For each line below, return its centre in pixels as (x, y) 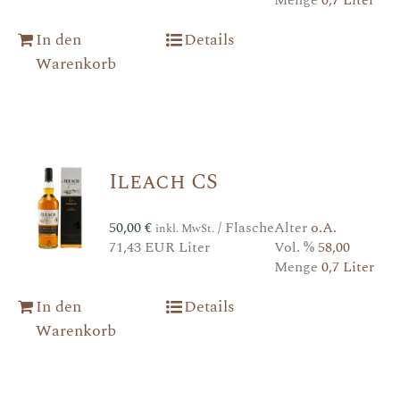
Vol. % (296, 247)
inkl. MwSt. (184, 228)
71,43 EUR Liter (159, 247)
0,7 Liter (347, 267)
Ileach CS (163, 182)
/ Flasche (244, 227)
